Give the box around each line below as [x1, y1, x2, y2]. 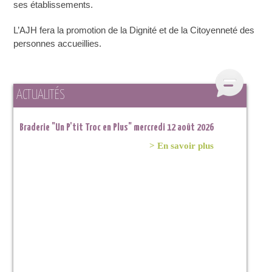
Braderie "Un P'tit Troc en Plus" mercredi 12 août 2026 [19, 123, 214, 134]
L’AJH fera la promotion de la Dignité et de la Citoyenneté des [13, 25, 255, 36]
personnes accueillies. [13, 38, 102, 49]
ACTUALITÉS [16, 89, 66, 103]
